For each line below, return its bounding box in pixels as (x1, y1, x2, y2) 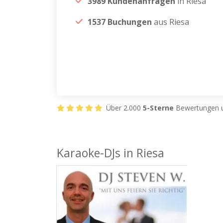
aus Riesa (152, 16, 189, 27)
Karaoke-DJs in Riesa (57, 145, 164, 161)
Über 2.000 (104, 103, 143, 112)
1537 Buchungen (88, 16, 152, 27)
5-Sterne (143, 103, 174, 112)
